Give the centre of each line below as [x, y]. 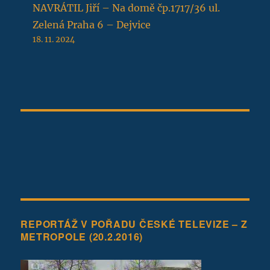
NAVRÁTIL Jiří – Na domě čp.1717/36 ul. [127, 8]
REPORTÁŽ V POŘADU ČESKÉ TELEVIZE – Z [134, 224]
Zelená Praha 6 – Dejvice [92, 24]
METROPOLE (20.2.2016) [82, 236]
